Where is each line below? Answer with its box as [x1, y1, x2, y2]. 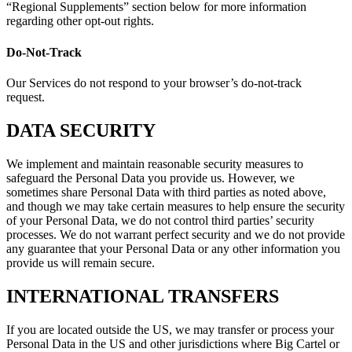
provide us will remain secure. [6, 255, 155, 269]
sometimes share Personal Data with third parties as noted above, [6, 185, 326, 199]
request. [6, 90, 48, 104]
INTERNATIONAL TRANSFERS [6, 285, 279, 306]
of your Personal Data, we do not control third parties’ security [6, 213, 314, 227]
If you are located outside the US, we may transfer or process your [6, 322, 334, 336]
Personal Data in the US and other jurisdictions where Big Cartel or [6, 336, 339, 350]
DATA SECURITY [6, 119, 156, 141]
